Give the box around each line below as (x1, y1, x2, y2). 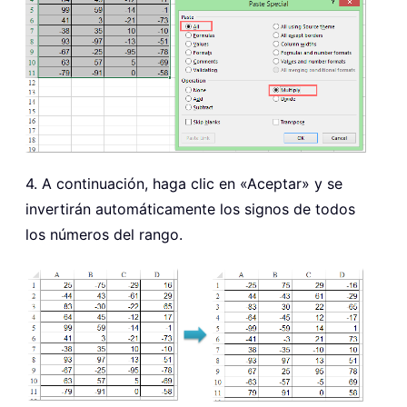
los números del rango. (25, 225, 183, 244)
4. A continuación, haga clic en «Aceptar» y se (25, 174, 342, 194)
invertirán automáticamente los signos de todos (25, 200, 355, 219)
